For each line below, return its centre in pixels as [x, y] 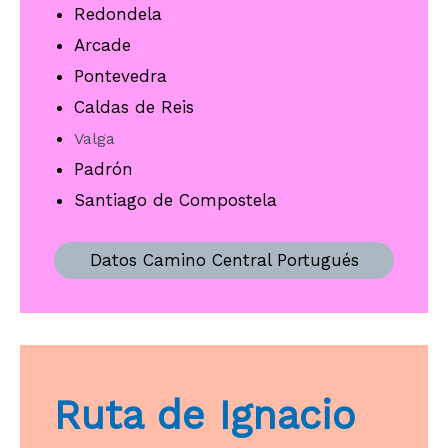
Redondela [118, 14]
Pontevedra [120, 76]
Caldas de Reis [134, 107]
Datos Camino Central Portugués [224, 259]
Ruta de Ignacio [205, 415]
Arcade [102, 45]
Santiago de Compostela [175, 200]
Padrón [103, 169]
